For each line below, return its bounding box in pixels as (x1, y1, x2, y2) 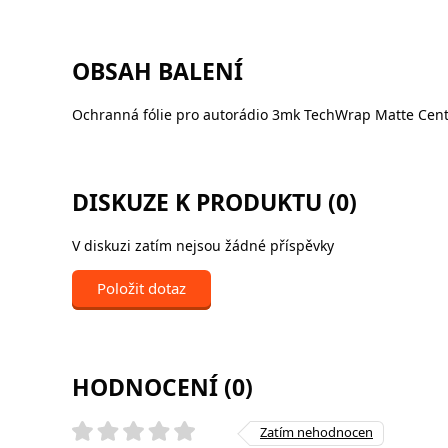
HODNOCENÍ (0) (72, 371, 253, 403)
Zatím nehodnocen (260, 423, 373, 442)
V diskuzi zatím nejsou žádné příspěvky (72, 236, 334, 255)
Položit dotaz (97, 278, 186, 298)
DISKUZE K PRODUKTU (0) (72, 185, 357, 218)
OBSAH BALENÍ (72, 54, 243, 87)
